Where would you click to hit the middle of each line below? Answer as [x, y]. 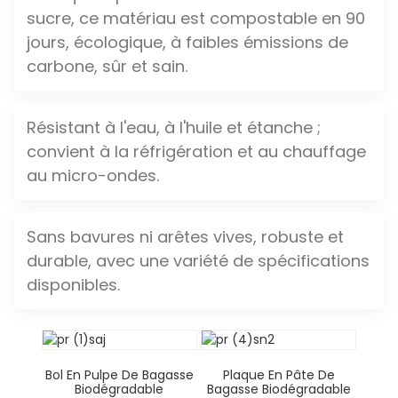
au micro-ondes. [92, 175]
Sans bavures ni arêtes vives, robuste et [185, 236]
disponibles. [73, 284]
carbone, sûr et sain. [107, 66]
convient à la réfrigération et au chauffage [196, 151]
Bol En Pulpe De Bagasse [119, 375]
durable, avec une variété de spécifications [198, 260]
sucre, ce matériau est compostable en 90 [195, 18]
